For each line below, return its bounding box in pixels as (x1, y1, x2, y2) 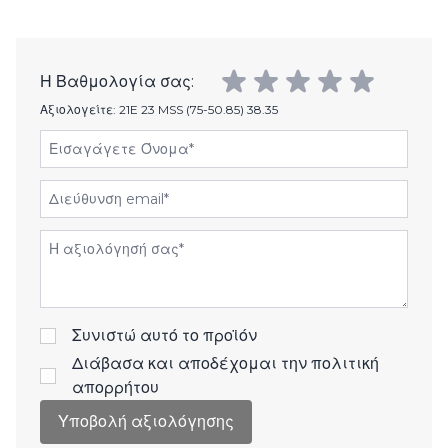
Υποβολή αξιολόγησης (58, 412, 234, 432)
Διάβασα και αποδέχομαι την (72, 354, 311, 374)
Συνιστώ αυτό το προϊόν (72, 326, 257, 346)
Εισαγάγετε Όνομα (39, 131, 195, 151)
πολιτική (311, 354, 379, 374)
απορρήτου (72, 378, 159, 398)
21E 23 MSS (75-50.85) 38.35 (119, 102, 278, 118)
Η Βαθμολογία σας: (40, 72, 194, 92)
